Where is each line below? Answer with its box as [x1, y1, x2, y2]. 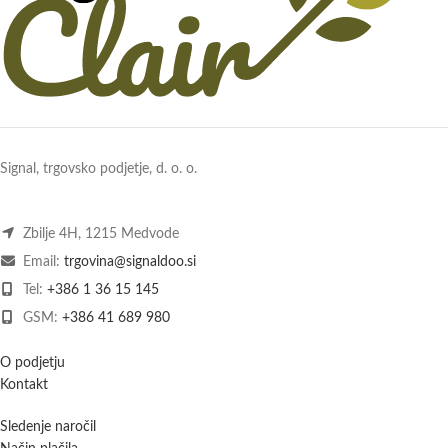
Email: [19, 255, 64, 270]
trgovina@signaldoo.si [64, 255, 196, 270]
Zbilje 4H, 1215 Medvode [19, 227, 179, 242]
